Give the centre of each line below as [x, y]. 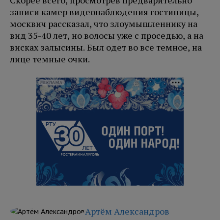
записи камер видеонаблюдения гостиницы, [104, 12]
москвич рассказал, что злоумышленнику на [104, 24]
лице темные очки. [50, 59]
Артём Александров [127, 211]
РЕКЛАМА [52, 82]
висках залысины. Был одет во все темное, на [106, 47]
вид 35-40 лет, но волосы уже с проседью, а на [107, 36]
